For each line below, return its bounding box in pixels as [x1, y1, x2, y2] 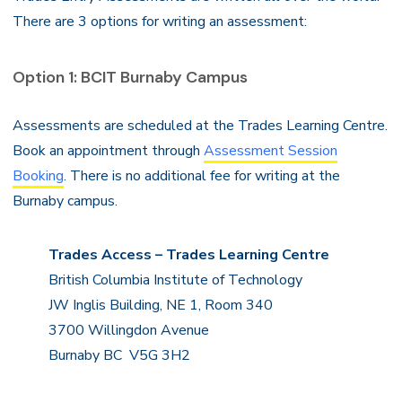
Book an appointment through [13, 141, 204, 161]
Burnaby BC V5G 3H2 [48, 345, 190, 365]
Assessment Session [204, 141, 337, 161]
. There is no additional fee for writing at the [64, 166, 340, 186]
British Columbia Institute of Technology [48, 270, 302, 290]
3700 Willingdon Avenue [48, 320, 209, 340]
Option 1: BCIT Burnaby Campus [13, 66, 248, 88]
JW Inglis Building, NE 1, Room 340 [48, 295, 273, 315]
